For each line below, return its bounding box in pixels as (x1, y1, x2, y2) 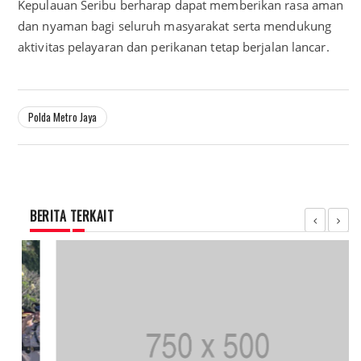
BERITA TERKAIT (30, 206, 114, 226)
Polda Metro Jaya (28, 109, 97, 126)
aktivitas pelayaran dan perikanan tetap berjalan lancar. (18, 39, 330, 56)
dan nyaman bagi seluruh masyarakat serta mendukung (18, 18, 332, 35)
